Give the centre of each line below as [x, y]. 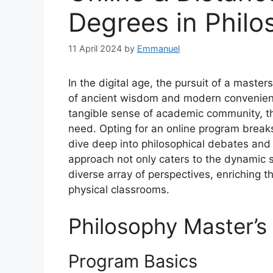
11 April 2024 [95, 49]
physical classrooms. [119, 190]
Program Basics [133, 261]
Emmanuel [158, 49]
